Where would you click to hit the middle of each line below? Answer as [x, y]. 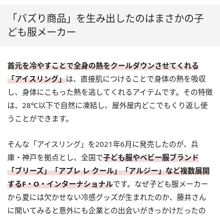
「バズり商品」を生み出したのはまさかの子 [106, 18]
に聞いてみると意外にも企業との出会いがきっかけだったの [107, 210]
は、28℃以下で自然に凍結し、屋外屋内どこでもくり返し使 [108, 105]
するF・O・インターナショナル [60, 183]
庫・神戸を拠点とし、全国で [55, 157]
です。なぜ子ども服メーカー [161, 183]
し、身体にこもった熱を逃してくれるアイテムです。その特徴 [110, 92]
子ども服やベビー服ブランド [151, 157]
